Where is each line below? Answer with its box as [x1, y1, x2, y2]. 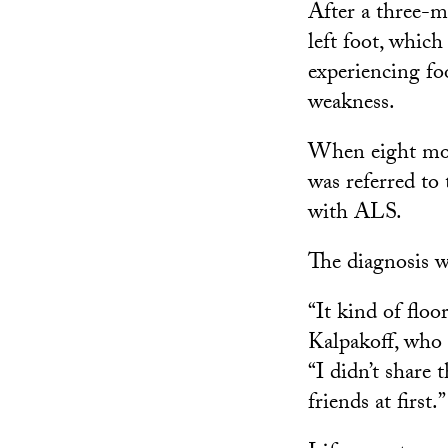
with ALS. [308, 196, 402, 233]
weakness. [308, 86, 395, 123]
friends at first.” [308, 386, 446, 423]
